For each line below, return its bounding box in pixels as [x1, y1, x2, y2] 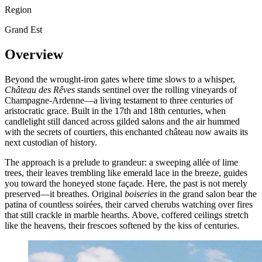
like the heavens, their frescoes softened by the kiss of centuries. [5, 220, 239, 230]
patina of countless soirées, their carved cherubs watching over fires [5, 199, 253, 209]
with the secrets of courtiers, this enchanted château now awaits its [5, 126, 248, 137]
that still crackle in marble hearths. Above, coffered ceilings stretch [5, 209, 249, 220]
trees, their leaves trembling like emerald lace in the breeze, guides [5, 167, 247, 178]
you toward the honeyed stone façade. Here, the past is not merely [5, 178, 247, 188]
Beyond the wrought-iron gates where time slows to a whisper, [5, 74, 235, 84]
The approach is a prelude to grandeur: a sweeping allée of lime [5, 157, 238, 167]
